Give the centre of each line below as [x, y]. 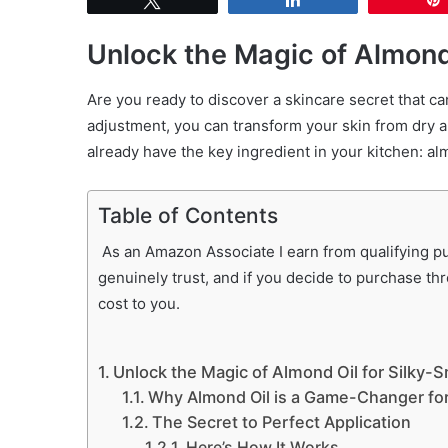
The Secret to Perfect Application [281, 421]
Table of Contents [188, 215]
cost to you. [143, 303]
